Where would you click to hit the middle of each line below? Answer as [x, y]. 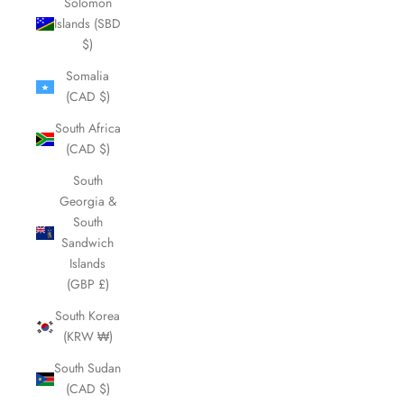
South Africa [87, 128]
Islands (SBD [87, 23]
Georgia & [87, 201]
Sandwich [87, 243]
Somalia [87, 76]
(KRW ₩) [87, 336]
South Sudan [87, 368]
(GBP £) [87, 284]
